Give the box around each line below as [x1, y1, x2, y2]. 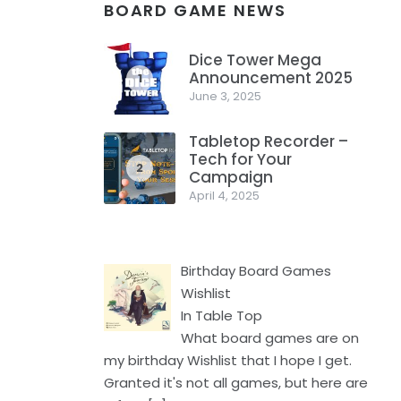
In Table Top [181, 306, 263, 325]
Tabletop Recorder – [189, 131, 348, 152]
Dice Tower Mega [189, 49, 321, 71]
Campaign [189, 166, 273, 188]
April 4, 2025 [189, 187, 260, 204]
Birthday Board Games [181, 261, 332, 280]
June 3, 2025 [189, 88, 261, 105]
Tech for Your [189, 149, 292, 170]
